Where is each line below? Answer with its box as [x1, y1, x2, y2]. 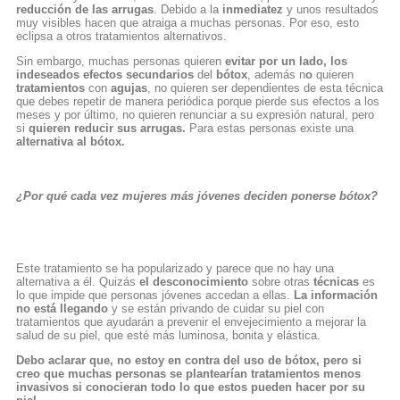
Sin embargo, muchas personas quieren [16, 54, 225, 68]
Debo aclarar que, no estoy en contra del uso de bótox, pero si [16, 353, 362, 367]
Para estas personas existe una [186, 121, 354, 135]
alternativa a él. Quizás [16, 274, 139, 288]
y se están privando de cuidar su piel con [108, 301, 324, 315]
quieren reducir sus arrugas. [29, 121, 186, 135]
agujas [111, 80, 147, 95]
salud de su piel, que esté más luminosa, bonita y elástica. [16, 328, 321, 342]
